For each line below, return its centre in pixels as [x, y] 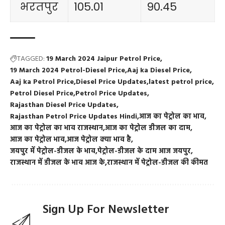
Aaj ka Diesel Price [158, 71]
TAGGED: [31, 59]
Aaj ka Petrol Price [42, 82]
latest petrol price [180, 82]
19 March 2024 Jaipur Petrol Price [103, 59]
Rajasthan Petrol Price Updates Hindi [74, 117]
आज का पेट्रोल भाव [37, 140]
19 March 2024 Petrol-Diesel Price [68, 71]
